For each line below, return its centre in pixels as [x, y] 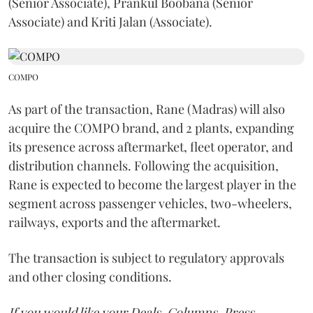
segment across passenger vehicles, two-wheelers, [150, 203]
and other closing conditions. [90, 276]
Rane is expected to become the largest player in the [152, 184]
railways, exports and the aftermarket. [115, 222]
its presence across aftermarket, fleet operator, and [151, 146]
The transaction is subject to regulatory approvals [146, 257]
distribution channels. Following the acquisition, [144, 165]
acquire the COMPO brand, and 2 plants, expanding [151, 128]
